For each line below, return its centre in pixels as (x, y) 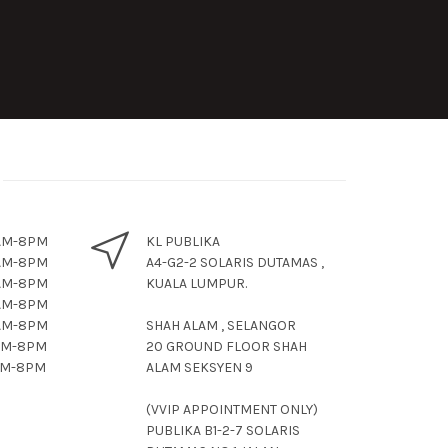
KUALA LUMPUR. (196, 283)
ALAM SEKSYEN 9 (199, 367)
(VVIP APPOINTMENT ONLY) (232, 409)
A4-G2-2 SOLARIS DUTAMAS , (235, 262)
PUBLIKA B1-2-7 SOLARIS (223, 430)
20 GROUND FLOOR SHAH (226, 346)
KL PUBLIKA (183, 241)
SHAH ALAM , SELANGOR (221, 325)
